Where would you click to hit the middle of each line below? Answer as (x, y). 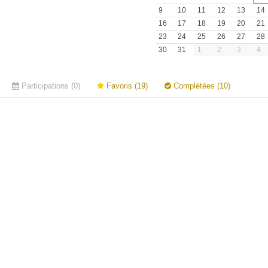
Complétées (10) (201, 86)
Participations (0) (50, 86)
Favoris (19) (126, 86)
